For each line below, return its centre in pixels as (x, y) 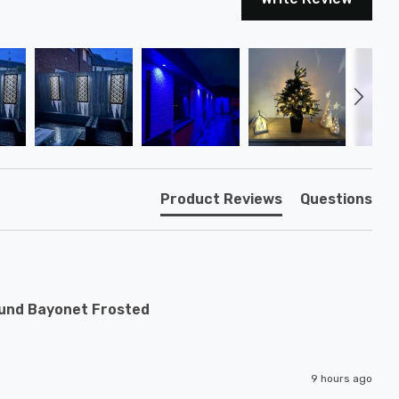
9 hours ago (342, 379)
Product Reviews (221, 199)
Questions (336, 199)
